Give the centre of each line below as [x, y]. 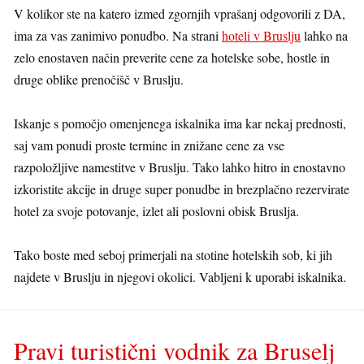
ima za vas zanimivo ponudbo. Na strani [118, 35]
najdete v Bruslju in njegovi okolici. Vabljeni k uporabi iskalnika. [180, 277]
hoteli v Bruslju [261, 35]
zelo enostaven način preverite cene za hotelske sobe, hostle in [172, 57]
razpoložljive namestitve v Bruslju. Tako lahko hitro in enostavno [180, 167]
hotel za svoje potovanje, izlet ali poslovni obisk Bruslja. [156, 211]
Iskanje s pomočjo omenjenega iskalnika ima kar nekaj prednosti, [180, 123]
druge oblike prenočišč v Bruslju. [99, 79]
